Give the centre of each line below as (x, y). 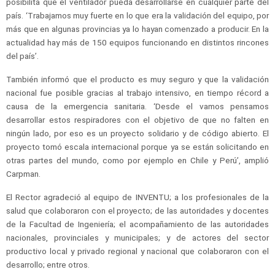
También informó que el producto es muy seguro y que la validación (137, 79)
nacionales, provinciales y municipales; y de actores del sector (137, 237)
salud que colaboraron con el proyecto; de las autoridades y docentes (137, 210)
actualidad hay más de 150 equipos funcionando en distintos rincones (137, 42)
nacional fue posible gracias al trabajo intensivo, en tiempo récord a (137, 92)
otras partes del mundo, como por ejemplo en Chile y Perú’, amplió (137, 160)
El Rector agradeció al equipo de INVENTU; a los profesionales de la (137, 197)
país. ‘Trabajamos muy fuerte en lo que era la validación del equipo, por (137, 15)
